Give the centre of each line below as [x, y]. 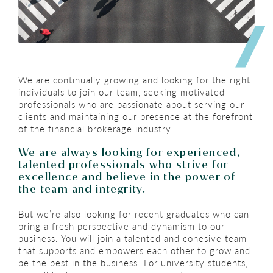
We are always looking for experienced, [129, 153]
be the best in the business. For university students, [133, 263]
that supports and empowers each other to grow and [134, 251]
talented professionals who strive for [124, 165]
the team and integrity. [82, 190]
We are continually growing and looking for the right [134, 80]
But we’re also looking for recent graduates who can [134, 214]
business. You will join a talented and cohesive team [133, 239]
